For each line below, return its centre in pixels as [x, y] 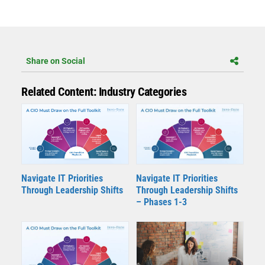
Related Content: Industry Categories [104, 91]
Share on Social [56, 61]
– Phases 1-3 [161, 202]
